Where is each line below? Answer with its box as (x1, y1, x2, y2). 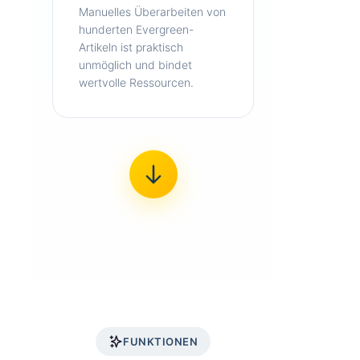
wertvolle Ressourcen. (79, 76, 194, 89)
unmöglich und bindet (79, 58, 192, 72)
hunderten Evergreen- (79, 22, 194, 36)
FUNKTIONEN (123, 335, 198, 348)
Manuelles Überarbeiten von (79, 5, 226, 18)
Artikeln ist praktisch (79, 40, 183, 54)
